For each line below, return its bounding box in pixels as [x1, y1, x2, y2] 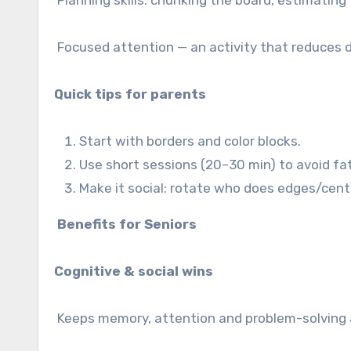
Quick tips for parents [54, 86, 206, 102]
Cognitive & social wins [54, 263, 213, 279]
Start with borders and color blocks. [79, 133, 301, 149]
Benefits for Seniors [54, 216, 197, 232]
